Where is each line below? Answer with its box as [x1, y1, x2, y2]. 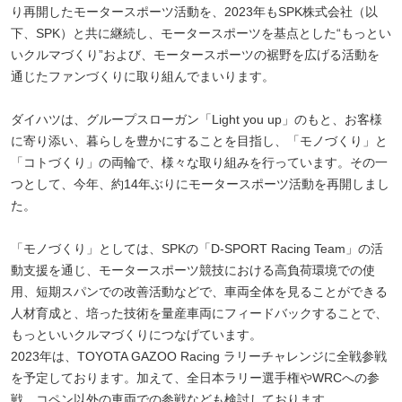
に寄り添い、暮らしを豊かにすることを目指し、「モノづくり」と [11, 134, 388, 149]
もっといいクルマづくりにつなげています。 [11, 328, 262, 343]
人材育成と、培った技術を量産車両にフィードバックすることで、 [11, 306, 388, 321]
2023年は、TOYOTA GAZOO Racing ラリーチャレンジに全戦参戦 [11, 349, 387, 364]
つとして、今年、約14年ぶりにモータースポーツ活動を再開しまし [11, 177, 389, 192]
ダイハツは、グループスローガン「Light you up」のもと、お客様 [11, 112, 382, 127]
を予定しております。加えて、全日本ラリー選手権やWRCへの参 [11, 371, 380, 386]
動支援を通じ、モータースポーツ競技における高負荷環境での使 [11, 263, 375, 278]
